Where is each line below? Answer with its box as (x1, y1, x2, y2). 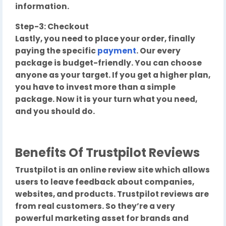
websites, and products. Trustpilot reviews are (15, 189, 209, 200)
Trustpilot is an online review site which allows (15, 164, 210, 176)
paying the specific (15, 45, 97, 56)
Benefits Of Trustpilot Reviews (15, 144, 200, 161)
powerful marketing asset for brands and (15, 213, 189, 224)
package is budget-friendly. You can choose (15, 58, 202, 69)
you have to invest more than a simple (15, 82, 176, 93)
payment (97, 45, 136, 56)
